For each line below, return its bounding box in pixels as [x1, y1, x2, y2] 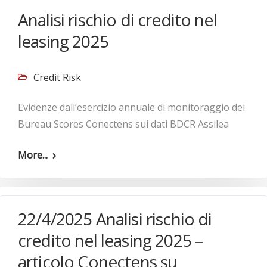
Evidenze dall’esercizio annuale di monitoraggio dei [18, 101, 245, 114]
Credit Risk [33, 71, 81, 84]
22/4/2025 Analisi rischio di [18, 207, 212, 230]
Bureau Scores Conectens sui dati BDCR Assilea [18, 117, 229, 131]
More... [18, 148, 48, 162]
